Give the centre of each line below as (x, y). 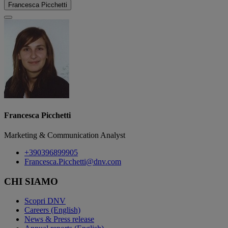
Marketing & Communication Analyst (65, 135)
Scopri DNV (45, 201)
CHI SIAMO (31, 181)
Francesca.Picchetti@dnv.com (73, 162)
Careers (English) (52, 210)
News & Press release (59, 219)
